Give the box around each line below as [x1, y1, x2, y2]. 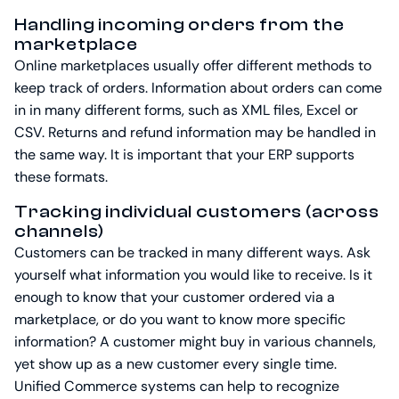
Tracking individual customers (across [14, 201, 379, 223]
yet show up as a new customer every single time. [14, 354, 337, 374]
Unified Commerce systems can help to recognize [14, 377, 339, 396]
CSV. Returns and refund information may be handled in [14, 123, 376, 142]
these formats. [14, 167, 108, 187]
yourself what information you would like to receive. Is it [14, 265, 372, 285]
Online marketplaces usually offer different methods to [14, 56, 371, 76]
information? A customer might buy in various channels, [14, 332, 376, 352]
